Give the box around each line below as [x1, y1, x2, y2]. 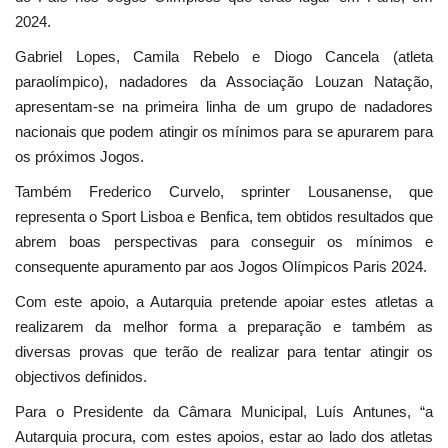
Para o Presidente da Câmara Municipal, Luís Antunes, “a [15, 403, 433, 421]
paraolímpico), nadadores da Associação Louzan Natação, [15, 73, 433, 91]
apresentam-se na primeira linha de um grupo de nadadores [15, 98, 433, 116]
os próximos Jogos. [15, 148, 144, 166]
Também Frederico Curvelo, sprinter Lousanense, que [15, 183, 433, 201]
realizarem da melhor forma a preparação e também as [15, 318, 433, 336]
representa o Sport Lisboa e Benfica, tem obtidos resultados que [15, 208, 433, 226]
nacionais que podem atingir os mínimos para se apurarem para [15, 123, 433, 141]
